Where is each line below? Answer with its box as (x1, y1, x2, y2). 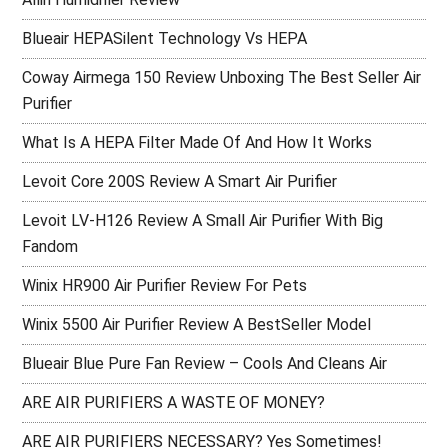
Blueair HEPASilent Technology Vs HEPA (22, 28, 308, 48)
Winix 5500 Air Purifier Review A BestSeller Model (22, 314, 372, 334)
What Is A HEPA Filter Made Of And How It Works (22, 132, 373, 152)
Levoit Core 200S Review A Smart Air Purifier (22, 171, 338, 191)
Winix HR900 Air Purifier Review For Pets (22, 275, 308, 295)
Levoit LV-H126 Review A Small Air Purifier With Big (22, 210, 384, 230)
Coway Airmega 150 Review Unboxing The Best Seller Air (22, 67, 422, 87)
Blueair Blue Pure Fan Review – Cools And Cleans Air (22, 353, 388, 373)
